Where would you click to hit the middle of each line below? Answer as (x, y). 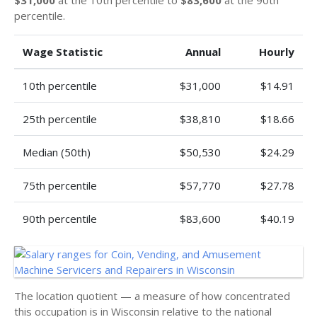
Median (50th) (57, 152)
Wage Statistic (63, 52)
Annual (203, 52)
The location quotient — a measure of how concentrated (152, 296)
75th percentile (60, 185)
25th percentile (60, 119)
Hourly (277, 52)
